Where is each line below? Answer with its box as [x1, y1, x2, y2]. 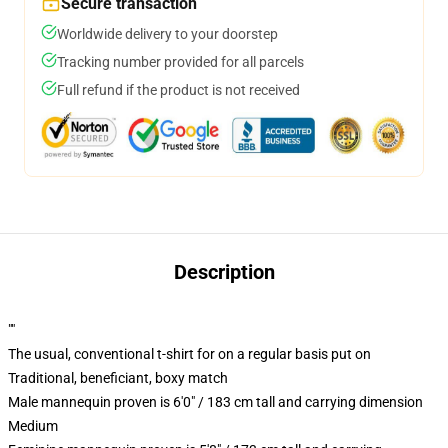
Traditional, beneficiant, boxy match [8, 370, 228, 386]
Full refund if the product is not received [57, 82, 300, 98]
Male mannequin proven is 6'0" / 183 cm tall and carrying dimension [8, 394, 423, 410]
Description [173, 260, 275, 284]
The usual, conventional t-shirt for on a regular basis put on [8, 346, 371, 362]
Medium [8, 418, 58, 434]
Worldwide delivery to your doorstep [57, 26, 278, 42]
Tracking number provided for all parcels [57, 54, 304, 70]
